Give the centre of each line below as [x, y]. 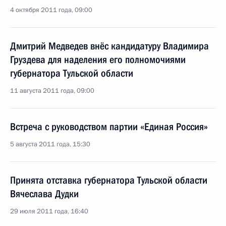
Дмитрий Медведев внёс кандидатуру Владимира [109, 46]
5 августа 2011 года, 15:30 [50, 144]
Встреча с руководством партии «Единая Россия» [109, 127]
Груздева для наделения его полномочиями [98, 60]
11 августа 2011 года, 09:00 [52, 91]
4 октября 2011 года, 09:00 [51, 10]
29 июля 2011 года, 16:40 [49, 211]
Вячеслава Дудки [44, 194]
